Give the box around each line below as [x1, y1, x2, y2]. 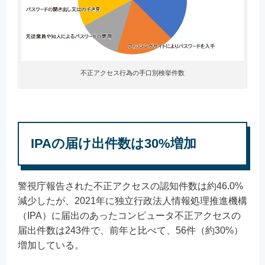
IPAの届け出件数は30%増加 [31, 136, 196, 151]
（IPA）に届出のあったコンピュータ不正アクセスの [18, 211, 241, 221]
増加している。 [18, 240, 84, 251]
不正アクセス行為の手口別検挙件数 [80, 69, 185, 77]
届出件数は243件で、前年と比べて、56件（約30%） [18, 225, 243, 236]
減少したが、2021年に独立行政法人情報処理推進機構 [18, 196, 247, 206]
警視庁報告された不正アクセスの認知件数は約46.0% [18, 181, 243, 192]
